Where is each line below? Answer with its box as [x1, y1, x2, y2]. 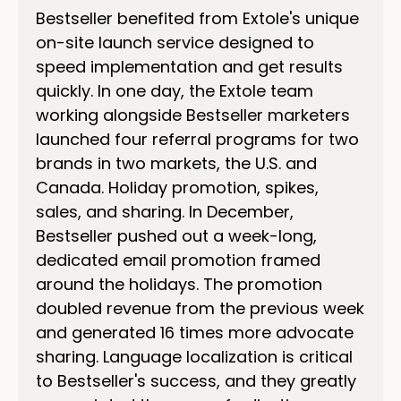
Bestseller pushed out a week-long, [36, 225, 317, 247]
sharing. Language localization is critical [36, 346, 353, 368]
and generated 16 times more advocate [36, 321, 354, 344]
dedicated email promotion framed [36, 249, 320, 271]
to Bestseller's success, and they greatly [36, 370, 356, 392]
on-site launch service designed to [36, 31, 314, 54]
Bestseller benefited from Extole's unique [36, 7, 359, 30]
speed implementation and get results [36, 55, 343, 78]
